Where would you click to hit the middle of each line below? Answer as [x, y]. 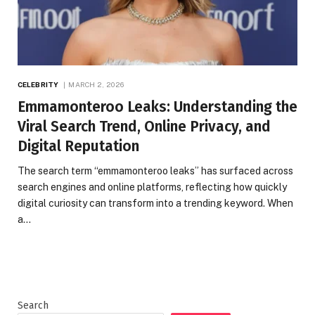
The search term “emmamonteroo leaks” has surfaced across [155, 171]
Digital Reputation [78, 146]
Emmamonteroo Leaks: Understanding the [157, 107]
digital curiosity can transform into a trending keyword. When [155, 203]
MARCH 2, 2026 [96, 84]
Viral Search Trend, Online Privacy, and [144, 126]
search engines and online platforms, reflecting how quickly [152, 187]
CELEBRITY [38, 84]
